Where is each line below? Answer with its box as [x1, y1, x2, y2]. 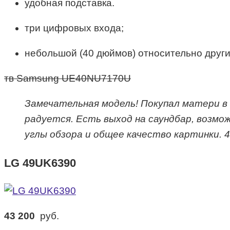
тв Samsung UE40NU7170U [4, 73, 131, 84]
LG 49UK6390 [4, 156, 76, 169]
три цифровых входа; [25, 23, 124, 34]
